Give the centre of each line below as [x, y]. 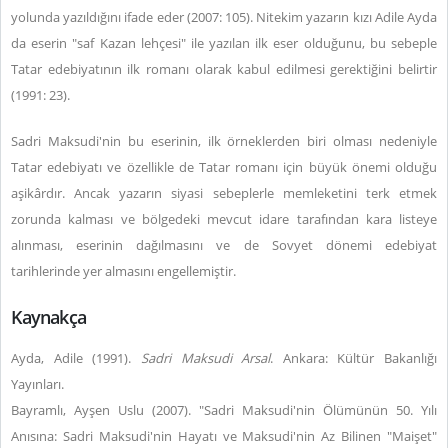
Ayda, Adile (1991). [76, 358]
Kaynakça [48, 317]
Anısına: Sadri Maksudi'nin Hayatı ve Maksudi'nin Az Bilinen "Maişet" [224, 436]
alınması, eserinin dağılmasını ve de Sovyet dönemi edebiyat [224, 245]
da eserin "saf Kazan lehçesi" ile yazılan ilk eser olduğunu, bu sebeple [224, 43]
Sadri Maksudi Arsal [205, 358]
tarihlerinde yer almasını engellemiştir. [123, 271]
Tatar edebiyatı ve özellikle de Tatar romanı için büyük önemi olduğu [224, 167]
